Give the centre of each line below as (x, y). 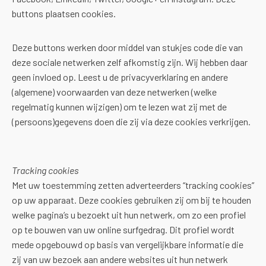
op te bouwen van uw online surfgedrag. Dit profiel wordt (123, 229)
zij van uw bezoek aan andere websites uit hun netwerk (120, 259)
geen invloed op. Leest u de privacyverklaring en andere (120, 77)
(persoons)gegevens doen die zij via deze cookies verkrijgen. (131, 121)
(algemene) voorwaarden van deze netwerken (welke (114, 92)
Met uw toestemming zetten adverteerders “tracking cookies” (133, 185)
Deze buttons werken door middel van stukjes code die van (127, 47)
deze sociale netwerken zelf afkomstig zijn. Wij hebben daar (130, 62)
